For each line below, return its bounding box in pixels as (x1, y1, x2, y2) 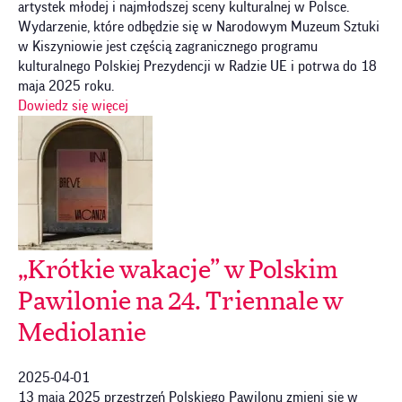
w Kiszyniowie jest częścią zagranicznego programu (18, 39, 318, 54)
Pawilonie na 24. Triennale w (18, 289, 343, 315)
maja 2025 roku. (18, 78, 114, 93)
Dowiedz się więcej (18, 98, 128, 113)
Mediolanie (18, 320, 146, 346)
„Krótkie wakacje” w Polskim (18, 258, 337, 284)
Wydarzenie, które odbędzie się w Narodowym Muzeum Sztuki (18, 19, 380, 34)
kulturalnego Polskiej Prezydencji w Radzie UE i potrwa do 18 (18, 58, 377, 74)
